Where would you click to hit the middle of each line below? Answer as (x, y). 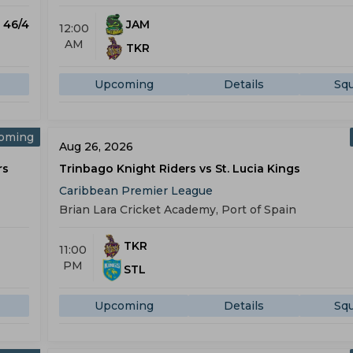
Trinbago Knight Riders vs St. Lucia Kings (180, 169)
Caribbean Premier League (136, 191)
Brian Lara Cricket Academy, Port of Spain (178, 210)
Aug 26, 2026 (96, 147)
